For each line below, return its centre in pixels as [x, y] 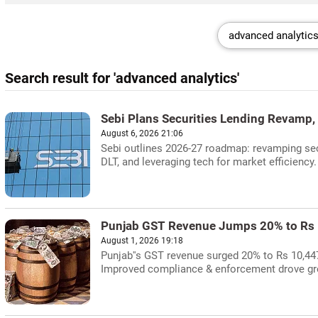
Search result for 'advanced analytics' [122, 78]
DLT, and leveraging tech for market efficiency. [209, 162]
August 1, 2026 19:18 [142, 241]
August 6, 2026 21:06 [142, 133]
